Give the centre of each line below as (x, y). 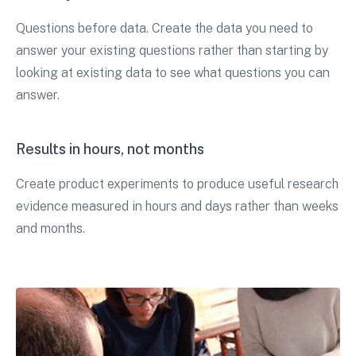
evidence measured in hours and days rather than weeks (177, 207)
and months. (50, 229)
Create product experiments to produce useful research (177, 184)
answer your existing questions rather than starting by (172, 51)
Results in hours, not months (110, 149)
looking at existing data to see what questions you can (173, 73)
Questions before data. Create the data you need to (164, 29)
